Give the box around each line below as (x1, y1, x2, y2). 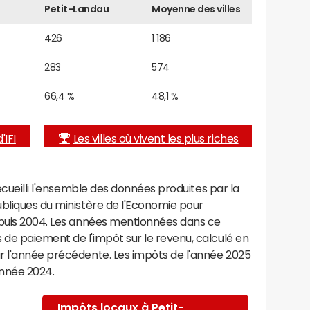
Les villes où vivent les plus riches (73, 132, 239, 144)
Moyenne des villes (152, 3, 241, 14)
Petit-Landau (44, 3, 109, 14)
